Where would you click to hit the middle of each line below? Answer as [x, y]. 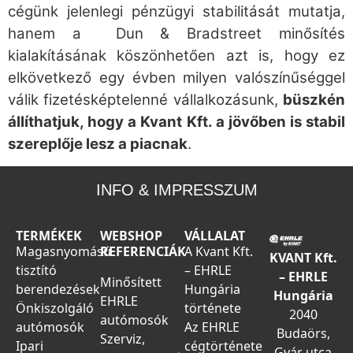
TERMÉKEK [49, 236]
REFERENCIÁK [143, 252]
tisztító [36, 271]
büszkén [314, 100]
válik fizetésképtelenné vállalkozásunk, [145, 100]
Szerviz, [123, 338]
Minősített [131, 282]
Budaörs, [303, 334]
